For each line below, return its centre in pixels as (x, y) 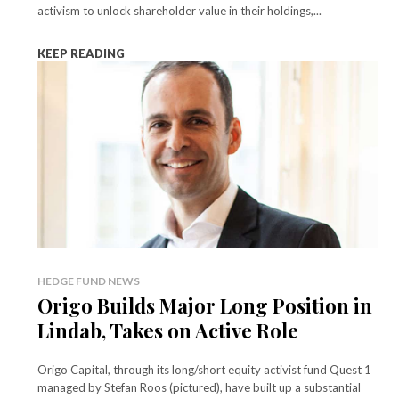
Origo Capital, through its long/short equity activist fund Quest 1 (204, 370)
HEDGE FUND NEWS (89, 281)
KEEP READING (81, 54)
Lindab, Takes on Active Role (168, 331)
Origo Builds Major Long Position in (205, 306)
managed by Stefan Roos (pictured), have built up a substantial (199, 388)
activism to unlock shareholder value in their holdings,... (179, 11)
